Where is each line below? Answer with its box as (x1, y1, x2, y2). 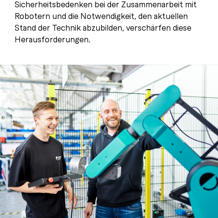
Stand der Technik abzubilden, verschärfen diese (15, 22, 191, 33)
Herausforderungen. (15, 34, 91, 44)
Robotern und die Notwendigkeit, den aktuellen (15, 10, 188, 21)
